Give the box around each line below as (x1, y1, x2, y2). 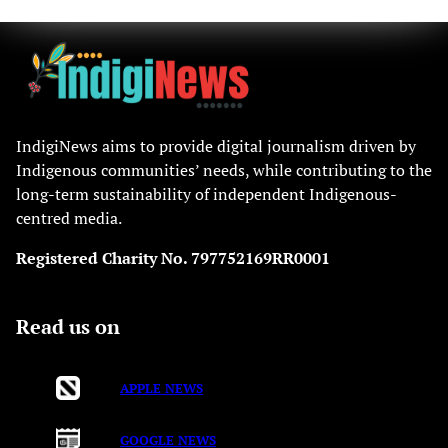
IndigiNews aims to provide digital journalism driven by (16, 134, 416, 157)
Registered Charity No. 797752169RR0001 (16, 246, 330, 269)
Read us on (16, 312, 120, 340)
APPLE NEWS (120, 378, 203, 397)
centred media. (16, 206, 122, 229)
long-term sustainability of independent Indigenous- (16, 182, 397, 205)
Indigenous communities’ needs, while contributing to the (16, 158, 432, 181)
